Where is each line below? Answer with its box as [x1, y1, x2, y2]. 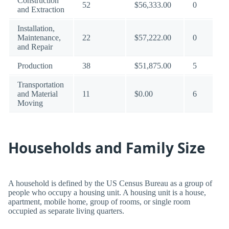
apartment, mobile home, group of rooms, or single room [8, 197, 190, 206]
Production [17, 61, 53, 70]
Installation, [17, 24, 55, 33]
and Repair [17, 42, 53, 51]
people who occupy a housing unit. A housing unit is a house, [8, 188, 206, 197]
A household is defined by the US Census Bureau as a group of [8, 179, 212, 188]
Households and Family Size [8, 138, 205, 157]
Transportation [17, 80, 64, 89]
